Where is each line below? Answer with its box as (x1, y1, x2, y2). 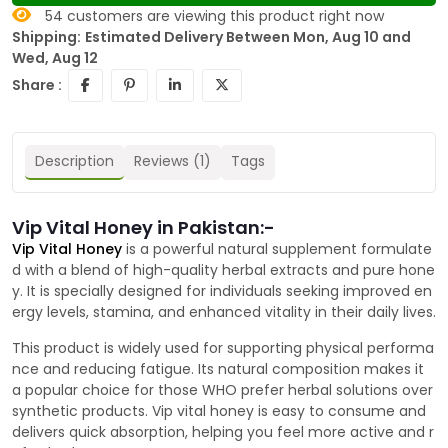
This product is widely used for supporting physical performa (12, 338, 434, 359)
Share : (12, 75, 62, 96)
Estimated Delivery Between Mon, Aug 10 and (85, 27, 411, 48)
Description (35, 151, 114, 172)
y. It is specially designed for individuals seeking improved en (12, 281, 432, 302)
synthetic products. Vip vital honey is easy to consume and (12, 401, 426, 422)
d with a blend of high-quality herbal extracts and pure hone (12, 260, 435, 281)
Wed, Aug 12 (12, 48, 98, 69)
